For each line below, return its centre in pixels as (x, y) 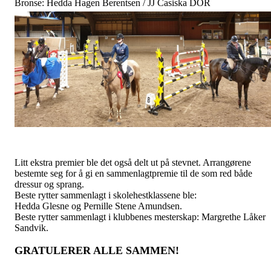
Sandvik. (31, 228)
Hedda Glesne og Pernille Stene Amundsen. (98, 206)
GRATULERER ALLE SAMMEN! (97, 250)
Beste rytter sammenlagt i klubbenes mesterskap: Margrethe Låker (140, 217)
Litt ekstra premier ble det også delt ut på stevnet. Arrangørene (133, 162)
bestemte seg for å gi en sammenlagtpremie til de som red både (133, 173)
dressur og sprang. (49, 184)
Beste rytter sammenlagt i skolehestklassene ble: (106, 195)
